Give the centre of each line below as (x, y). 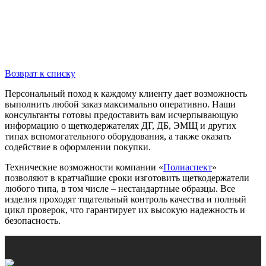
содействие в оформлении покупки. (78, 147)
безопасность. (33, 220)
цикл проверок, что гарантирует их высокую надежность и (125, 210)
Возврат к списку (40, 73)
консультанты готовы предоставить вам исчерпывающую (121, 115)
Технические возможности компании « (84, 167)
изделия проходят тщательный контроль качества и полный (126, 199)
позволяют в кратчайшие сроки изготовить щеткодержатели (127, 178)
